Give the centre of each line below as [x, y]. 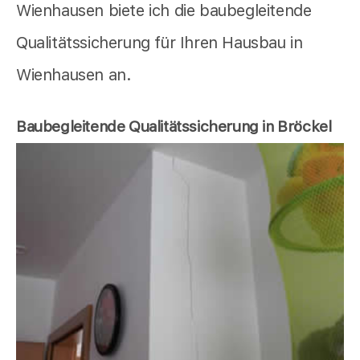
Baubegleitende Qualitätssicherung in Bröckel [174, 126]
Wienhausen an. [74, 74]
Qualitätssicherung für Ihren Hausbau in [160, 42]
